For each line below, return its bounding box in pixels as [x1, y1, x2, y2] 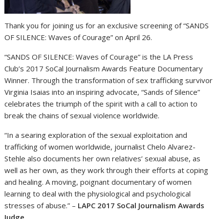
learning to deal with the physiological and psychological [4, 189, 191, 199]
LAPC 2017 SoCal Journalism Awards [78, 200, 205, 211]
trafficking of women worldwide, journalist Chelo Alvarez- [4, 142, 196, 152]
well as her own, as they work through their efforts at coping [4, 165, 209, 175]
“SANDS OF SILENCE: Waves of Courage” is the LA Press [4, 52, 194, 62]
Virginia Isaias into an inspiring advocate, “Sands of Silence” [4, 87, 200, 97]
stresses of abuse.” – [4, 200, 78, 211]
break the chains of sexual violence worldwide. [4, 110, 160, 121]
